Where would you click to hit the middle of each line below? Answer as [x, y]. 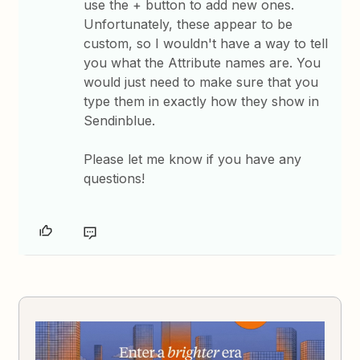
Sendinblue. [120, 120]
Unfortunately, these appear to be [188, 24]
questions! [115, 178]
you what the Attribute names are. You [202, 62]
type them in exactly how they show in [202, 101]
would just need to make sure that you [201, 82]
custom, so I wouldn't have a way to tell [206, 43]
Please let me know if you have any [193, 159]
